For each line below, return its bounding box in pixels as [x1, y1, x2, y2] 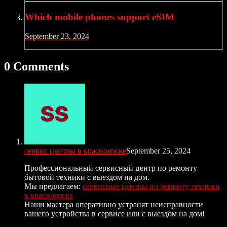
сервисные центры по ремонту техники [83, 182, 220, 191]
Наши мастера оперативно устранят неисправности [24, 200, 203, 209]
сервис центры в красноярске [24, 146, 126, 156]
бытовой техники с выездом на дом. [24, 173, 149, 182]
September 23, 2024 [25, 32, 89, 41]
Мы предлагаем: [24, 182, 83, 191]
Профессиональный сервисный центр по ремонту [24, 164, 197, 173]
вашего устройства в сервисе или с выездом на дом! [24, 209, 205, 218]
